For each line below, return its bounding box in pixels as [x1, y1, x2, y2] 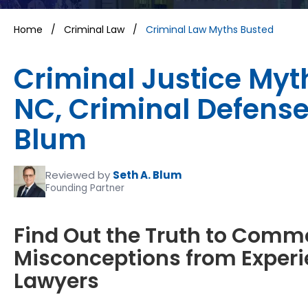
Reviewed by [45, 168, 110, 183]
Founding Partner [45, 181, 124, 195]
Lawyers [14, 267, 99, 296]
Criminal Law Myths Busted [146, 23, 274, 37]
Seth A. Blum [113, 168, 181, 183]
